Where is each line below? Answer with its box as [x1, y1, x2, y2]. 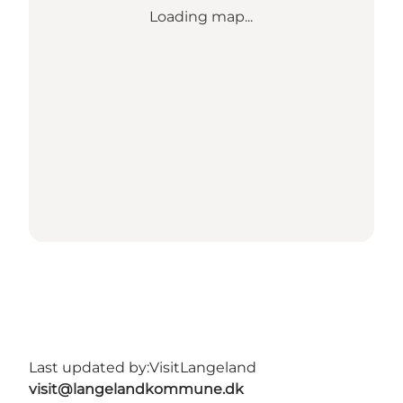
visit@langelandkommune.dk [29, 381, 244, 399]
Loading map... [149, 8, 254, 26]
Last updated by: [29, 359, 149, 377]
